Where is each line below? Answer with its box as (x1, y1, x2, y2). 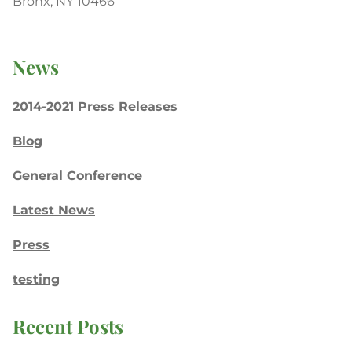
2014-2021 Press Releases (13, 98, 178, 114)
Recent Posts (13, 313, 123, 339)
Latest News (13, 202, 95, 218)
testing (13, 271, 60, 287)
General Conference (13, 167, 142, 183)
